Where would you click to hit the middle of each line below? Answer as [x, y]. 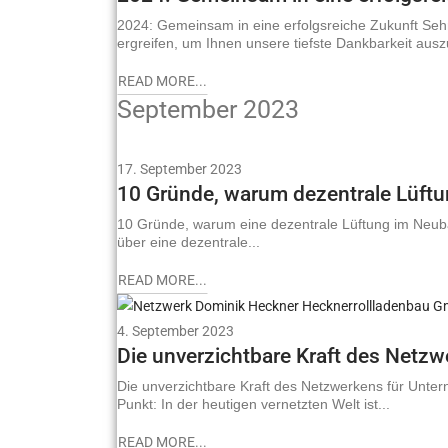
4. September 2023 [175, 331]
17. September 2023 [179, 168]
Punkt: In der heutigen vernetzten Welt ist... [253, 404]
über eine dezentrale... [188, 241]
